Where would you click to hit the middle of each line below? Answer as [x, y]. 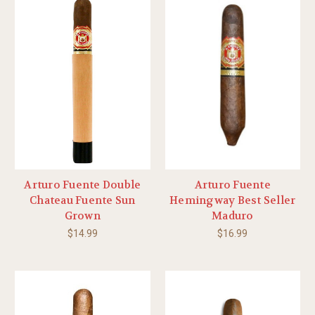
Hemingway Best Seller [233, 200]
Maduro [233, 216]
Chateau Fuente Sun [83, 200]
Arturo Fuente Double [83, 185]
